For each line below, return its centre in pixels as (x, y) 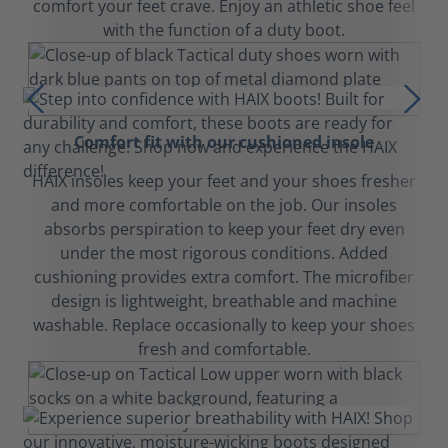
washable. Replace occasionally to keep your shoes (224, 325)
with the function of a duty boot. (224, 30)
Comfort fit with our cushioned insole (224, 142)
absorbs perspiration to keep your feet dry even (224, 229)
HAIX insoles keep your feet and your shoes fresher (224, 181)
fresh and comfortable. (224, 349)
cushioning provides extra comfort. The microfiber (224, 277)
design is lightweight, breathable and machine (224, 301)
